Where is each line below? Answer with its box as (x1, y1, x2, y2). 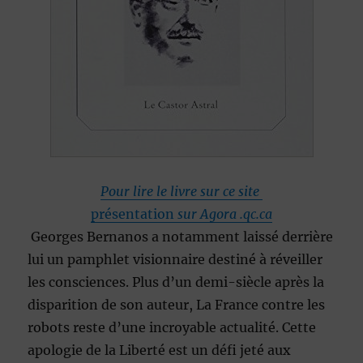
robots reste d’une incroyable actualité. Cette (28, 319, 317, 336)
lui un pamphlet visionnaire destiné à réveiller (28, 251, 323, 268)
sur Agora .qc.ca (177, 206, 272, 223)
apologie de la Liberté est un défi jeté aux (28, 342, 292, 359)
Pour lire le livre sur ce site (100, 183, 263, 200)
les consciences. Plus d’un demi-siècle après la (28, 274, 325, 291)
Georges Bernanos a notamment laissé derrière (28, 228, 334, 246)
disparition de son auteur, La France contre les (28, 297, 326, 314)
